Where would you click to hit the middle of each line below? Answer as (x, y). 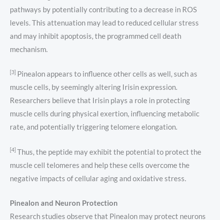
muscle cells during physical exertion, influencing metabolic (105, 114)
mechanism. (29, 49)
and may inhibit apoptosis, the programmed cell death (96, 36)
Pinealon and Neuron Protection (64, 203)
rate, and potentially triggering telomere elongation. (94, 127)
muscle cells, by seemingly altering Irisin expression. (94, 87)
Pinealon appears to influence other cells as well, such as (107, 74)
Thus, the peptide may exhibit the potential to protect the (109, 152)
